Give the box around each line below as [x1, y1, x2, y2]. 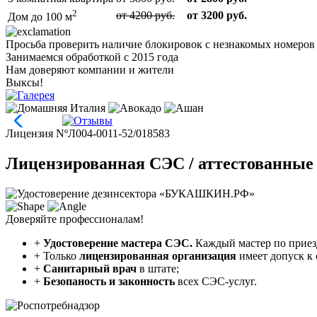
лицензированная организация [79, 250, 236, 263]
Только [40, 250, 79, 263]
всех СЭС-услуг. [175, 275, 257, 288]
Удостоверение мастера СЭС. [43, 237, 192, 250]
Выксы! [6, 76, 43, 89]
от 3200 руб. [187, 9, 247, 22]
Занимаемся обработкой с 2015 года [6, 51, 178, 64]
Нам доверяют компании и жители [6, 64, 174, 76]
